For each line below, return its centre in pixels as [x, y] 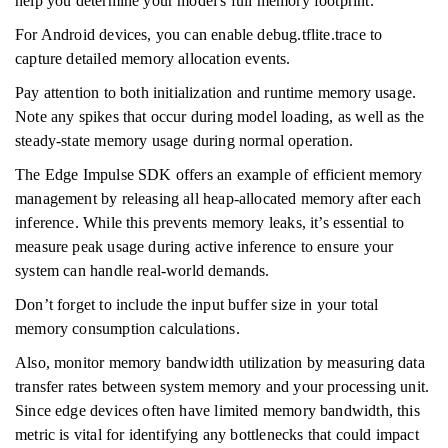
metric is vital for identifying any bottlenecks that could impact [217, 434]
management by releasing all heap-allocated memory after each [218, 198]
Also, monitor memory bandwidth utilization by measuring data [220, 362]
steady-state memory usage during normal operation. [184, 140]
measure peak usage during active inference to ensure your [204, 246]
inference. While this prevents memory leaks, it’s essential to [210, 222]
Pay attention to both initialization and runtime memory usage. [216, 92]
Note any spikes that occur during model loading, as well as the [220, 116]
